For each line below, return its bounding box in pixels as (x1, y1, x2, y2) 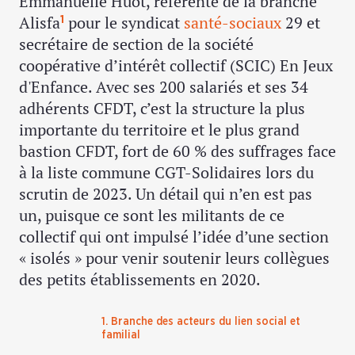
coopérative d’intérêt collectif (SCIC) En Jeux (19, 55, 333, 77)
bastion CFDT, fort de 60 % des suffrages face (19, 140, 336, 162)
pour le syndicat (64, 12, 184, 34)
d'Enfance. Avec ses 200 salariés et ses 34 (19, 76, 308, 98)
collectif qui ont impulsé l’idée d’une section (19, 226, 329, 248)
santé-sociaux (184, 12, 281, 34)
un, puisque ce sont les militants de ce (19, 204, 284, 227)
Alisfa (19, 12, 60, 34)
